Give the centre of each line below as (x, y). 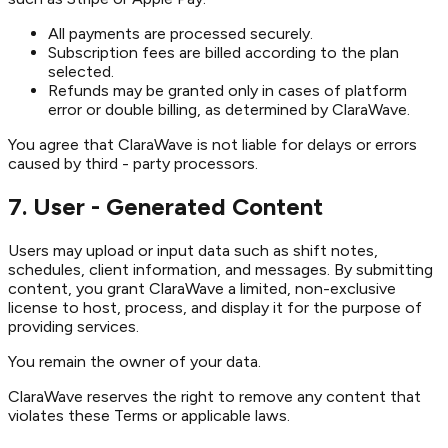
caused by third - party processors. (133, 163)
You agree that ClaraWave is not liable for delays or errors (212, 144)
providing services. (73, 327)
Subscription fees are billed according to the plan (223, 52)
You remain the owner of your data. (134, 362)
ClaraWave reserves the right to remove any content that (214, 397)
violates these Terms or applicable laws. (149, 416)
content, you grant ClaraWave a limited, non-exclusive (202, 289)
